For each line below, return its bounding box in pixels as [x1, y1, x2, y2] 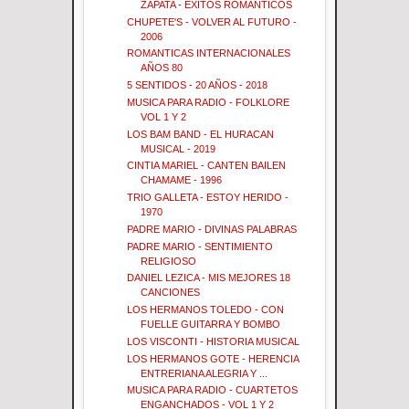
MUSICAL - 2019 [141, 142, 216, 154]
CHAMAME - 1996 [141, 174, 223, 186]
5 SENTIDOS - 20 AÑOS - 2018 [127, 79, 268, 91]
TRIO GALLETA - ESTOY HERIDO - [127, 192, 289, 204]
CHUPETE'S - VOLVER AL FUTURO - [127, 16, 298, 27]
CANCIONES [141, 287, 201, 299]
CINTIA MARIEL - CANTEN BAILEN [127, 160, 287, 172]
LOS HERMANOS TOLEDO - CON [127, 304, 285, 316]
